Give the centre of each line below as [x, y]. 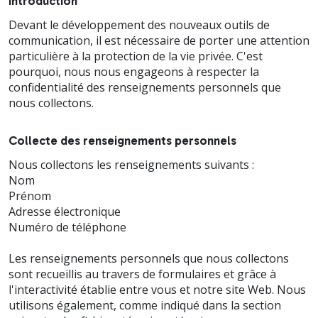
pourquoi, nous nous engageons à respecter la [134, 71]
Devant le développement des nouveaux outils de [139, 24]
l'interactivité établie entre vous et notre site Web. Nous [157, 289]
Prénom [30, 196]
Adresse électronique [65, 211]
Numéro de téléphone [67, 227]
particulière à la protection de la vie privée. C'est [136, 56]
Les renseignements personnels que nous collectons [149, 258]
